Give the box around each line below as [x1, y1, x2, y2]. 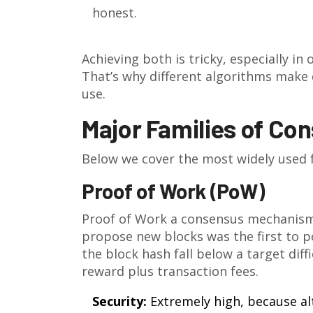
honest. [92, 4, 137, 21]
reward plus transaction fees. [82, 263, 259, 279]
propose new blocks [82, 228, 203, 245]
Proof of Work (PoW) [82, 178, 265, 203]
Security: [92, 293, 147, 310]
